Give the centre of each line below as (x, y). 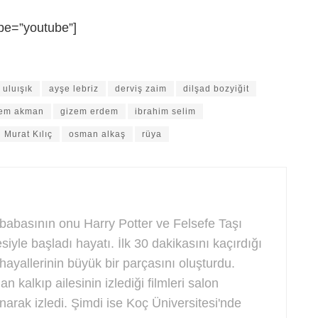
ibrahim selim (165, 112)
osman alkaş (97, 135)
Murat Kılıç (28, 135)
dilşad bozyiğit (216, 89)
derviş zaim (141, 89)
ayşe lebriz (74, 89)
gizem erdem (89, 112)
